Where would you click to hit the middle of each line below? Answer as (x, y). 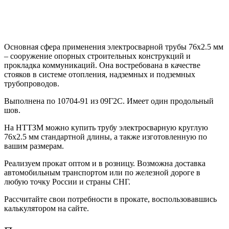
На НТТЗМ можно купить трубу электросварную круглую (106, 127)
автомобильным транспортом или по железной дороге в (102, 172)
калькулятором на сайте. (47, 208)
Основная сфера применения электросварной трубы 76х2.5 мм (114, 47)
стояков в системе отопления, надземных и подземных (100, 74)
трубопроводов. (32, 83)
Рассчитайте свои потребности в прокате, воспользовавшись (110, 199)
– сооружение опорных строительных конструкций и (97, 56)
